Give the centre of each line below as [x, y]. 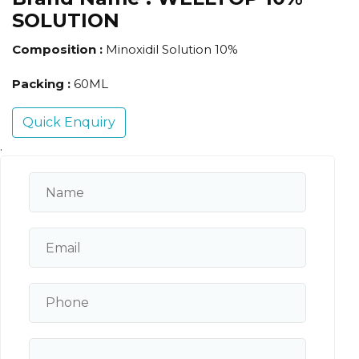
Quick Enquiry [69, 123]
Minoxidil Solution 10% [172, 50]
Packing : [43, 84]
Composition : [59, 50]
